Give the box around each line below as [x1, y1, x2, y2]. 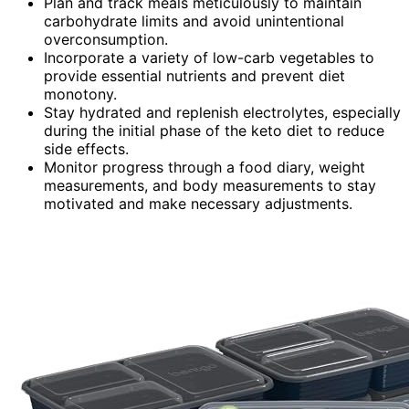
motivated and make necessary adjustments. [44, 194, 352, 214]
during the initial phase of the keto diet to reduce [44, 121, 384, 141]
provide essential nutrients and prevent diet [44, 67, 345, 86]
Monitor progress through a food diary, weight [44, 158, 365, 177]
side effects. [44, 140, 129, 159]
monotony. [44, 85, 117, 104]
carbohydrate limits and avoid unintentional [44, 12, 344, 31]
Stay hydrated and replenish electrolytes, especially [44, 103, 401, 122]
